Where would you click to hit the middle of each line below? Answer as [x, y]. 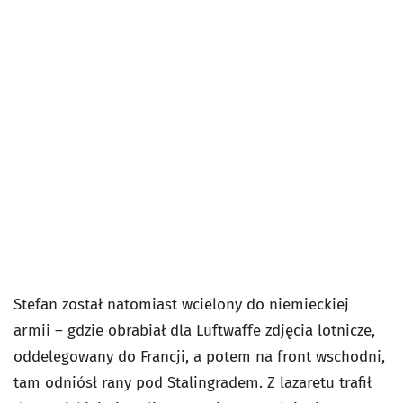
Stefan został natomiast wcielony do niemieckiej [181, 305]
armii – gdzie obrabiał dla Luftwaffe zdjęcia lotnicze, [194, 331]
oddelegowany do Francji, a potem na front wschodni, [199, 357]
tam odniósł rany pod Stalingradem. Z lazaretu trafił [193, 383]
